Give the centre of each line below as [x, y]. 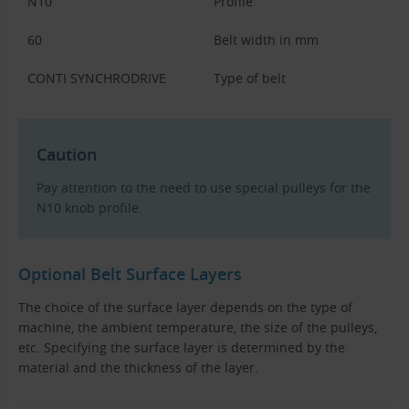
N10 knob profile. [89, 207]
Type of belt [250, 78]
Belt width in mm [266, 39]
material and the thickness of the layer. [138, 367]
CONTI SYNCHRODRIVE [97, 78]
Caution [67, 155]
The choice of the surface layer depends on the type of [185, 307]
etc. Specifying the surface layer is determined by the [182, 347]
